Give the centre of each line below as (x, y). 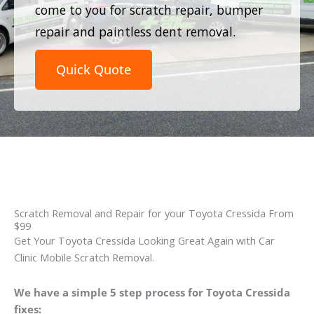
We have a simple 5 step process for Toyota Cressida (152, 292)
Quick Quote (94, 69)
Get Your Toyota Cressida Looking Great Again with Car (144, 241)
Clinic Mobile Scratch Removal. (84, 258)
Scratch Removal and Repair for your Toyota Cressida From (154, 213)
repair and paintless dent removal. (135, 31)
